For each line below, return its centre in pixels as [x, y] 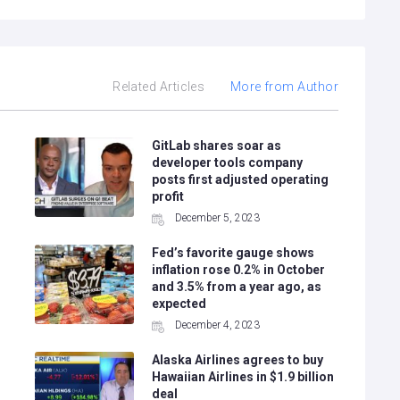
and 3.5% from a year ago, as [236, 287]
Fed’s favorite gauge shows [233, 253]
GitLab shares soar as [216, 146]
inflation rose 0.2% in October [238, 270]
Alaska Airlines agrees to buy [237, 360]
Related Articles [159, 87]
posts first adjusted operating [240, 179]
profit [167, 196]
